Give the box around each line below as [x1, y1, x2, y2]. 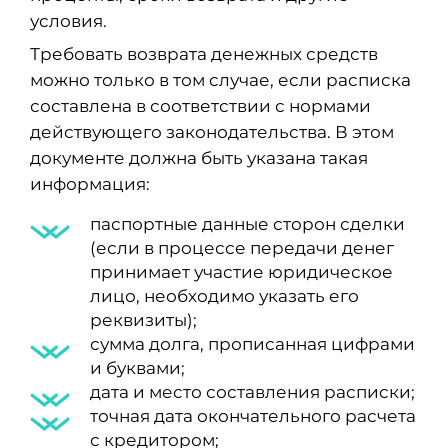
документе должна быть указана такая [29, 147, 368, 169]
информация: [29, 173, 150, 195]
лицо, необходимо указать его [89, 285, 359, 306]
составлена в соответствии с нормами [29, 95, 371, 117]
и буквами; [89, 357, 185, 378]
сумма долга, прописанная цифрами [89, 333, 415, 354]
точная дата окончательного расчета [89, 405, 416, 426]
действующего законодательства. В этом [29, 121, 394, 143]
